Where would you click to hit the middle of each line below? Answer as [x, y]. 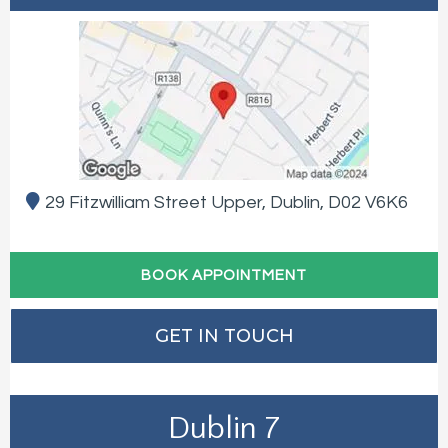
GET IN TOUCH [224, 336]
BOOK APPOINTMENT [224, 276]
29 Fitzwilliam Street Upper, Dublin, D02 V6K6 [226, 203]
